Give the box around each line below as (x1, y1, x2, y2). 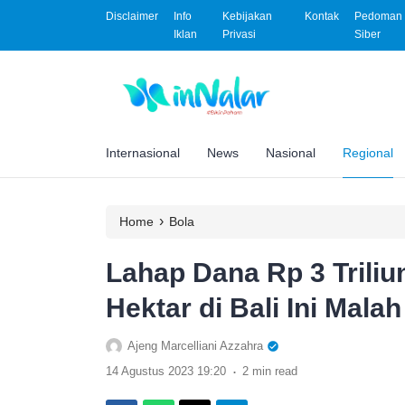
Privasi (221, 28, 256, 41)
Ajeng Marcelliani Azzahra (127, 338, 263, 353)
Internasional (106, 145, 180, 160)
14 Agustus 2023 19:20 (106, 363, 226, 378)
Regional (343, 145, 393, 160)
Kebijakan (221, 10, 272, 23)
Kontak (304, 10, 339, 23)
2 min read (242, 363, 297, 378)
